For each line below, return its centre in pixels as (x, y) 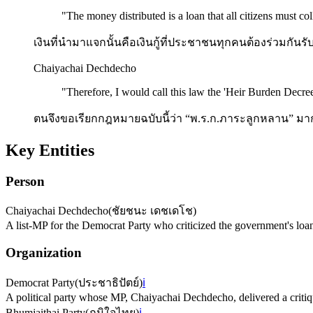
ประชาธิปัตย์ (109, 282)
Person (25, 181)
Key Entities (50, 150)
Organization (44, 253)
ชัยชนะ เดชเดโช (152, 211)
